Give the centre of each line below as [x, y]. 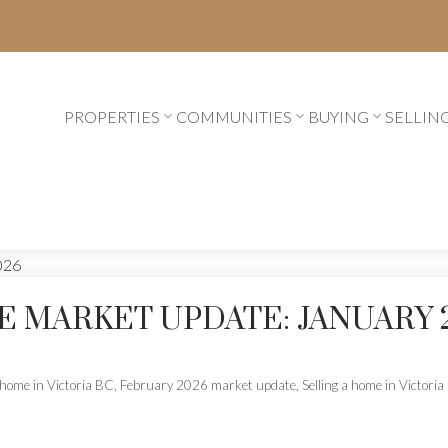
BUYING [339, 116]
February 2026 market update [207, 385]
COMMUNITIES [234, 116]
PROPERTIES [112, 116]
